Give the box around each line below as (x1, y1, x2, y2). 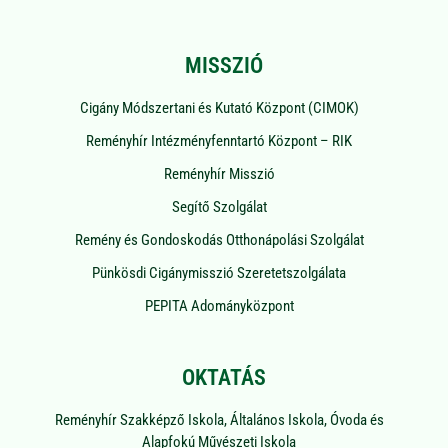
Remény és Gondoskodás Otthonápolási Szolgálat (74, 230, 364, 249)
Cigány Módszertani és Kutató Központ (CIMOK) (79, 98, 359, 117)
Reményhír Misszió (163, 164, 275, 183)
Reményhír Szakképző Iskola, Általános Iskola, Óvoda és (54, 410, 384, 429)
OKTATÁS (182, 364, 266, 390)
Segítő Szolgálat (171, 197, 267, 216)
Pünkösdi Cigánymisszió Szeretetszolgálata (92, 263, 346, 282)
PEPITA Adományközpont (144, 296, 294, 315)
